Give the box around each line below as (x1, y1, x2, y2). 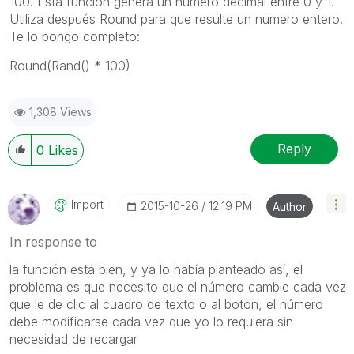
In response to (9, 233, 97, 250)
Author (273, 199, 307, 213)
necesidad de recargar (9, 330, 137, 347)
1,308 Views (29, 104, 92, 119)
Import (71, 197, 104, 211)
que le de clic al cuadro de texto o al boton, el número (9, 296, 323, 312)
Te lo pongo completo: (9, 28, 140, 44)
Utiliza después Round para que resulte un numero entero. (9, 10, 343, 27)
